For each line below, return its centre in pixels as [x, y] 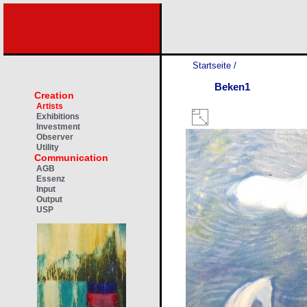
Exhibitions [58, 116]
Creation [54, 95]
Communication [71, 158]
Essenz [51, 179]
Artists [50, 106]
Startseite [212, 65]
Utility [48, 147]
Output [49, 199]
